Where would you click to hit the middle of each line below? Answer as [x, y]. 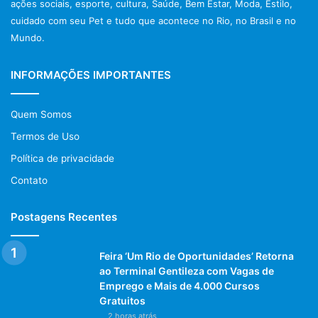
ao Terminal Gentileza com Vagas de [187, 270]
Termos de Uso [45, 136]
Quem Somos [41, 114]
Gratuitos [122, 300]
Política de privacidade [62, 158]
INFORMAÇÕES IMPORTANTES [91, 75]
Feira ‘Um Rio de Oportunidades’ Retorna [197, 256]
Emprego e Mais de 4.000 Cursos [180, 285]
